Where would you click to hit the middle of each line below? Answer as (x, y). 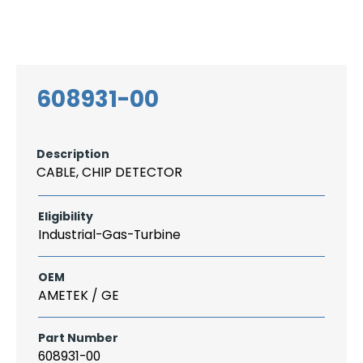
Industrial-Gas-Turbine (109, 235)
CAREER (184, 24)
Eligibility (66, 216)
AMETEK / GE (79, 295)
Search (300, 13)
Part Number (78, 338)
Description (73, 154)
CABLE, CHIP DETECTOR (109, 172)
